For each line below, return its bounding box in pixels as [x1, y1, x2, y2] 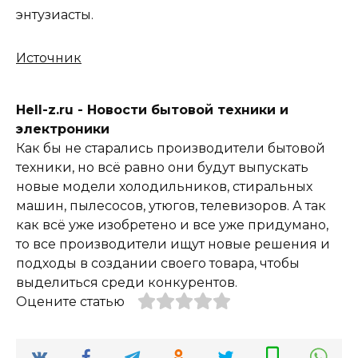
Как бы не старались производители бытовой [16, 141, 325, 157]
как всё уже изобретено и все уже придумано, [16, 217, 328, 233]
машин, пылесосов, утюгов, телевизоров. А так [16, 198, 326, 214]
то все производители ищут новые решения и [16, 237, 330, 253]
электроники [16, 121, 109, 137]
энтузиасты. [16, 7, 93, 23]
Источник [16, 50, 82, 66]
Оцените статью [16, 294, 125, 310]
